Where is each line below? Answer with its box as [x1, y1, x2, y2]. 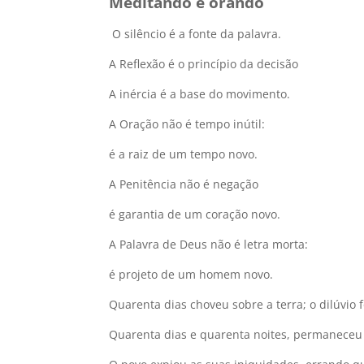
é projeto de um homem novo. [109, 266, 274, 282]
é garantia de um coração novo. [109, 206, 281, 222]
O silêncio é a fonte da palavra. [112, 26, 282, 41]
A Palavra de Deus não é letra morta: [109, 236, 309, 252]
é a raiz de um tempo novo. [109, 146, 258, 162]
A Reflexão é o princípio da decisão [109, 56, 299, 71]
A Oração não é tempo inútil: [109, 116, 266, 132]
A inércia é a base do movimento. [109, 86, 291, 102]
